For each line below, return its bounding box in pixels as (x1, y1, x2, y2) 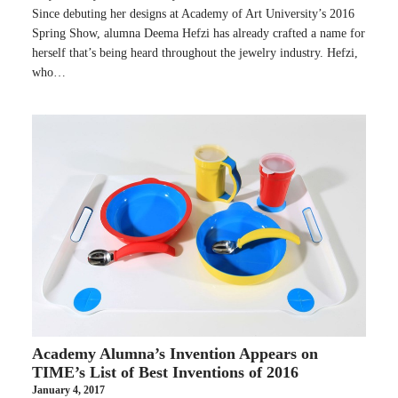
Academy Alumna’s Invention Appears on (32, 344, 318, 362)
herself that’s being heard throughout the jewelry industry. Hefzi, (32, 45, 358, 60)
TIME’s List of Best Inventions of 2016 (32, 362, 298, 381)
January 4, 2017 (32, 383, 105, 396)
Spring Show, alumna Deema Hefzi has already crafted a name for (32, 26, 365, 40)
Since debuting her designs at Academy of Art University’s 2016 (32, 6, 354, 20)
